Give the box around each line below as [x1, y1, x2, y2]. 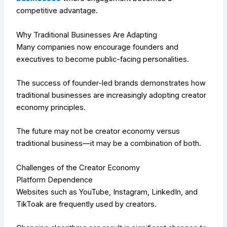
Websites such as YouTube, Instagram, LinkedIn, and [16, 187, 198, 197]
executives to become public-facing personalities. [16, 54, 190, 64]
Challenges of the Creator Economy [16, 163, 140, 172]
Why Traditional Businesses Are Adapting [16, 30, 158, 40]
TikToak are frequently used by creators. [16, 199, 157, 209]
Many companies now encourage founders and [16, 42, 179, 52]
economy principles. [16, 103, 86, 112]
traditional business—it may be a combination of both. [16, 139, 202, 148]
